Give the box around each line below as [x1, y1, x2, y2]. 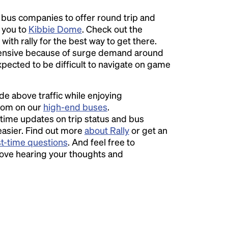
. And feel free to [67, 136, 135, 148]
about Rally [84, 124, 129, 136]
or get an [129, 124, 167, 136]
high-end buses [43, 101, 107, 112]
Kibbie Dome [28, 23, 82, 35]
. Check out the [81, 23, 142, 35]
